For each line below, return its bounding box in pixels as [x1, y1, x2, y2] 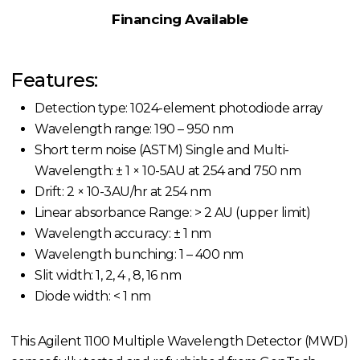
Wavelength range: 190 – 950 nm [35, 121, 234, 137]
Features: [10, 68, 98, 92]
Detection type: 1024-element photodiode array [35, 100, 323, 117]
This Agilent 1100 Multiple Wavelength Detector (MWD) [10, 333, 349, 350]
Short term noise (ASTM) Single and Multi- [35, 142, 289, 158]
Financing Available [112, 11, 248, 28]
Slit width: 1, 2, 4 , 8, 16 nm [35, 268, 182, 284]
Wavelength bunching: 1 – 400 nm [35, 247, 243, 263]
